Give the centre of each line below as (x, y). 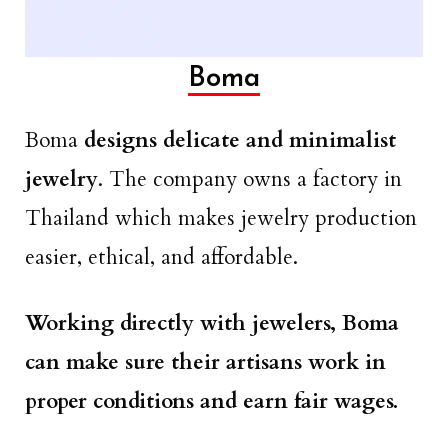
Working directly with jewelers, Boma (212, 323)
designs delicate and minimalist (240, 140)
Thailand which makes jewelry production (221, 218)
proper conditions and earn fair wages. (211, 401)
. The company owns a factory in (250, 179)
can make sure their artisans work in (205, 362)
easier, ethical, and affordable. (161, 257)
